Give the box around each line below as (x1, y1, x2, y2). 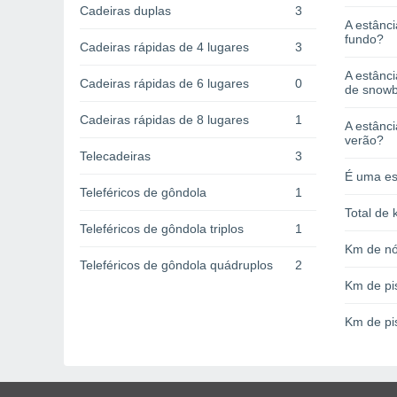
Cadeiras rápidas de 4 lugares (80, 40, 249, 55)
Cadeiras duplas (80, 4, 171, 19)
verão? (345, 133, 384, 148)
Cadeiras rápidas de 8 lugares (80, 113, 249, 128)
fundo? (345, 32, 384, 47)
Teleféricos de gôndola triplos (80, 222, 244, 237)
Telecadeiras (80, 149, 151, 164)
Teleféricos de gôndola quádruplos (80, 258, 273, 273)
